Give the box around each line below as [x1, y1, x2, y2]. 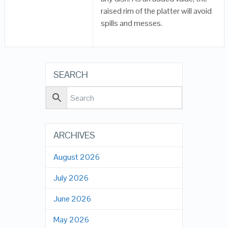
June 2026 [53, 193, 91, 204]
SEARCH [53, 69, 88, 80]
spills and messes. [101, 18, 163, 28]
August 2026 [53, 152, 100, 162]
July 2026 [53, 173, 89, 183]
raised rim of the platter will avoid [101, 6, 212, 16]
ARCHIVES [53, 129, 95, 141]
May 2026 [53, 214, 89, 225]
